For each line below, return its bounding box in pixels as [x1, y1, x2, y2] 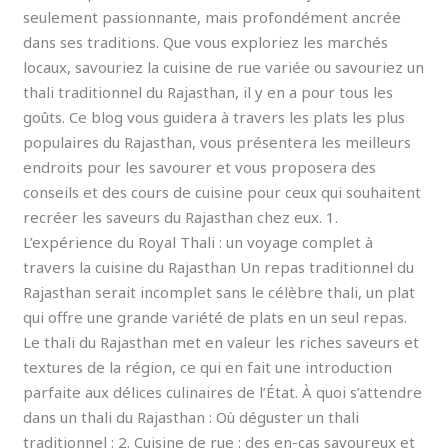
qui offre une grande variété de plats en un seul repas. [23, 306, 408, 327]
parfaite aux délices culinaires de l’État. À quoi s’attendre [23, 381, 423, 402]
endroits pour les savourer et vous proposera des [23, 156, 377, 177]
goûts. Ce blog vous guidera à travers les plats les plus [23, 106, 406, 127]
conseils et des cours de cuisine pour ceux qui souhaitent [23, 181, 422, 202]
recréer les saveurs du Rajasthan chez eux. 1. [23, 206, 339, 227]
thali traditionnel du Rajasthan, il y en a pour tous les [23, 81, 394, 102]
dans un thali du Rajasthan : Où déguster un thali [23, 406, 360, 427]
